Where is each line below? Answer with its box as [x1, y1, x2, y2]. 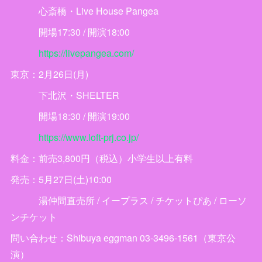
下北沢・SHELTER [10, 88, 119, 102]
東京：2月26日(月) [10, 67, 88, 81]
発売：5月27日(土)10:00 [10, 173, 112, 186]
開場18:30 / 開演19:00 [10, 109, 130, 123]
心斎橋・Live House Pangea [10, 4, 158, 18]
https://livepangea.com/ [38, 46, 134, 60]
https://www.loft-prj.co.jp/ [38, 130, 139, 144]
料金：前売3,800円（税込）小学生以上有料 [10, 151, 193, 165]
